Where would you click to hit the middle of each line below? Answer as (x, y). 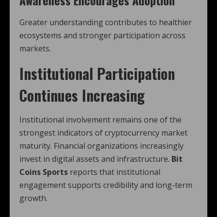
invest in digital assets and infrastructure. (95, 159)
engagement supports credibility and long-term (106, 185)
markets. (35, 49)
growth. (33, 198)
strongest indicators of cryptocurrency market (103, 133)
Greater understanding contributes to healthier (106, 23)
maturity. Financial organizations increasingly (101, 146)
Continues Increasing (82, 95)
